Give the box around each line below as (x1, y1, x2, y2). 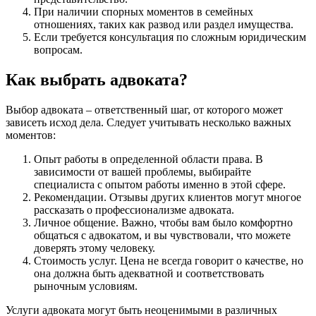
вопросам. (34, 43, 83, 56)
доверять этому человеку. (34, 241, 155, 254)
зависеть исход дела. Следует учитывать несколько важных (6, 116, 291, 128)
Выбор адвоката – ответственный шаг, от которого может (6, 103, 283, 116)
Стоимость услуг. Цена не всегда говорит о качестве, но (34, 254, 303, 267)
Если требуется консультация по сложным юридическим (34, 30, 306, 43)
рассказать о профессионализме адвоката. (34, 203, 234, 216)
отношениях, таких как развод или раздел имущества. (34, 18, 293, 30)
